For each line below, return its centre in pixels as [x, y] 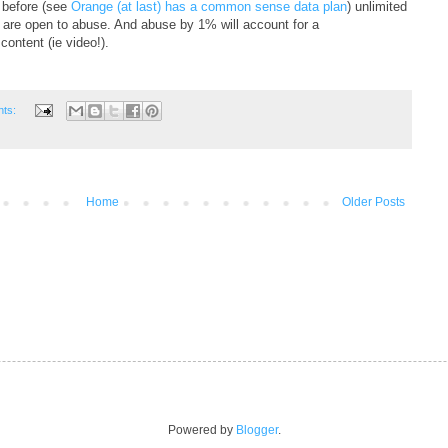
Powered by [201, 430]
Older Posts [373, 201]
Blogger [256, 430]
